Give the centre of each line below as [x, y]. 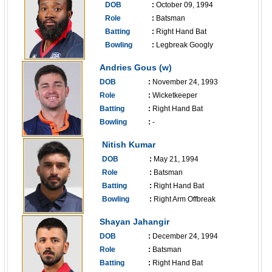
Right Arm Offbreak [185, 199]
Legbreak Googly [185, 45]
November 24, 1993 [185, 82]
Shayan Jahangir [134, 222]
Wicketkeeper [175, 95]
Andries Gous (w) [136, 67]
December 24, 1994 [185, 236]
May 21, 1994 [176, 159]
